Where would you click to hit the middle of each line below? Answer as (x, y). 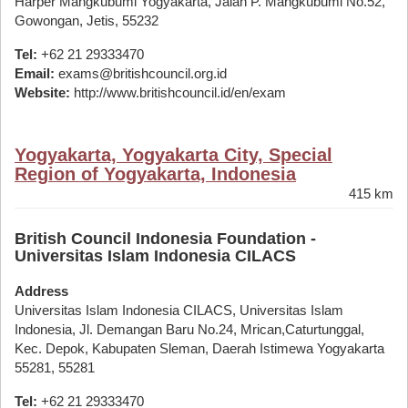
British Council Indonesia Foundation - (165, 239)
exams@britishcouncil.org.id (141, 73)
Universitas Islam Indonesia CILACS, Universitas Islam (179, 310)
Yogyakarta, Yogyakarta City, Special (173, 155)
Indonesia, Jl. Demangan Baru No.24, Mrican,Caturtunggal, (189, 329)
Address (41, 291)
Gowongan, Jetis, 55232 (87, 20)
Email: (35, 73)
